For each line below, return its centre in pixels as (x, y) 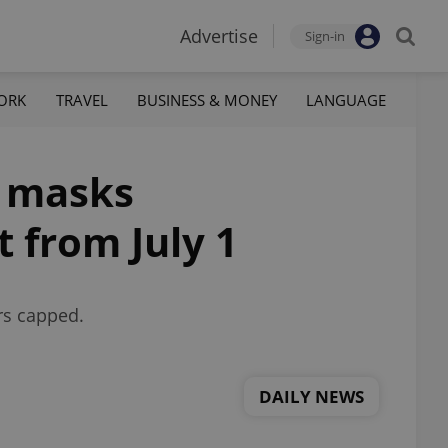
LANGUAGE (345, 99)
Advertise (219, 36)
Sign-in (325, 36)
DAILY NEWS (311, 396)
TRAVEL (81, 99)
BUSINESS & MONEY (206, 99)
